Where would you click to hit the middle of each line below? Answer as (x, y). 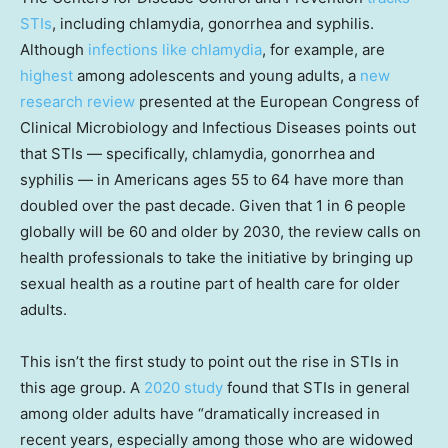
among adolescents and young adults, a (216, 76)
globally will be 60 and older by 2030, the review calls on (220, 232)
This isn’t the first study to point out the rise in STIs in (209, 362)
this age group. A (82, 388)
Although (54, 50)
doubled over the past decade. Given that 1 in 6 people (213, 206)
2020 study (183, 388)
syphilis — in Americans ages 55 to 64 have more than (212, 180)
